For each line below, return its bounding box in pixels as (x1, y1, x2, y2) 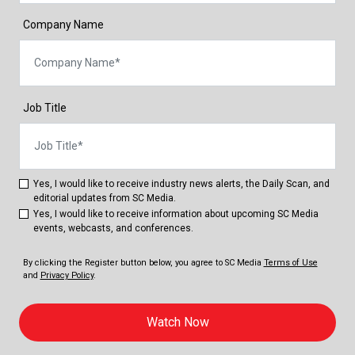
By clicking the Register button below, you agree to (22, 257, 225, 268)
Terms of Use (263, 257, 318, 268)
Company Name (22, 18, 104, 32)
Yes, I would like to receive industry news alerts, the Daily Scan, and (33, 177, 330, 189)
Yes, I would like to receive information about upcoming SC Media (33, 208, 319, 219)
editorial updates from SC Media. (33, 192, 176, 204)
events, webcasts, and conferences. (33, 222, 193, 234)
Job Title (22, 101, 67, 114)
